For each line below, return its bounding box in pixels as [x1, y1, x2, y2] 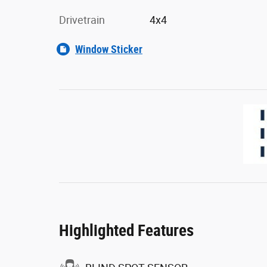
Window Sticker [75, 42, 142, 55]
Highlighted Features [59, 221, 194, 240]
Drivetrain [59, 13, 105, 26]
